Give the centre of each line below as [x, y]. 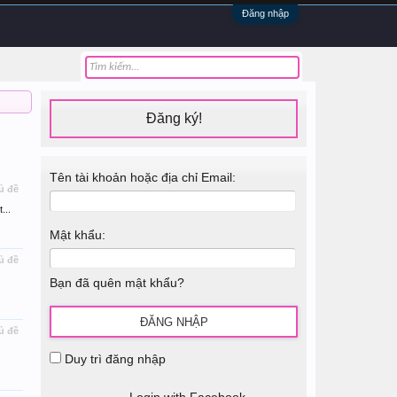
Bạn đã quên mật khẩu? [117, 283]
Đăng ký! [174, 118]
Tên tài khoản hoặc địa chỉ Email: [143, 177]
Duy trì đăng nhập [113, 359]
